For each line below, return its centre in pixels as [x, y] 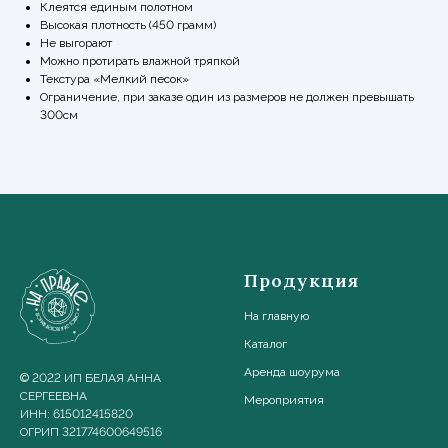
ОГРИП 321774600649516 [91, 431]
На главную [276, 315]
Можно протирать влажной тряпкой [140, 60]
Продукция [301, 280]
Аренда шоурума [292, 371]
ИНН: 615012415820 [76, 413]
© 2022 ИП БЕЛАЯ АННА [90, 377]
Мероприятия [284, 399]
